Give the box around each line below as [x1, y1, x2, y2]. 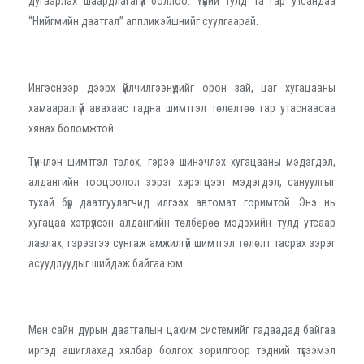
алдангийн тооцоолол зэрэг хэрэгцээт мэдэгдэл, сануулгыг [28, 175, 336, 189]
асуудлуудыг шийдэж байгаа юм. [28, 257, 185, 271]
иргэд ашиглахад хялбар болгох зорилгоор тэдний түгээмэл [28, 344, 336, 357]
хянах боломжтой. [28, 122, 116, 136]
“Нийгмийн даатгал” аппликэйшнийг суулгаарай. [28, 15, 258, 28]
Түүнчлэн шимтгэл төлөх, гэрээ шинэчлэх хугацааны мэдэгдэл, [28, 155, 336, 169]
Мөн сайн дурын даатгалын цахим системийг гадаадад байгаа [28, 323, 336, 337]
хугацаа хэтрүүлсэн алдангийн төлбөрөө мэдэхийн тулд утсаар [28, 216, 336, 230]
